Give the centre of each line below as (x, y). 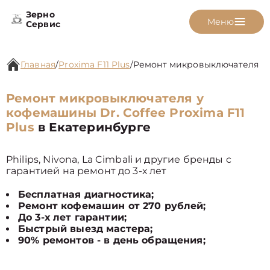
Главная (38, 64)
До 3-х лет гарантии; (72, 217)
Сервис (43, 24)
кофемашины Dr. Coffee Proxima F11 (126, 113)
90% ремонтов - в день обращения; (112, 240)
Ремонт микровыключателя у (105, 98)
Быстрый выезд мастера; (86, 229)
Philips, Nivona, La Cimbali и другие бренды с (119, 159)
